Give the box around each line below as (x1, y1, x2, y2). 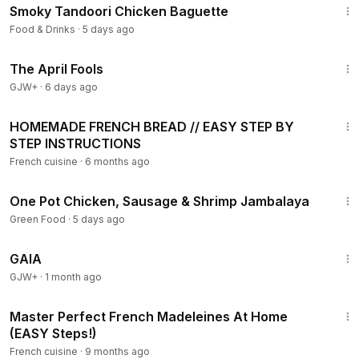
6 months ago (85, 155, 150, 167)
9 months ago (85, 345, 150, 357)
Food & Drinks (10, 23, 75, 35)
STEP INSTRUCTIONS (10, 135, 141, 151)
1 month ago (45, 271, 102, 283)
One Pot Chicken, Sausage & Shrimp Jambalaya (10, 193, 309, 209)
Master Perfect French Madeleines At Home (10, 309, 288, 325)
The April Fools (10, 61, 103, 77)
